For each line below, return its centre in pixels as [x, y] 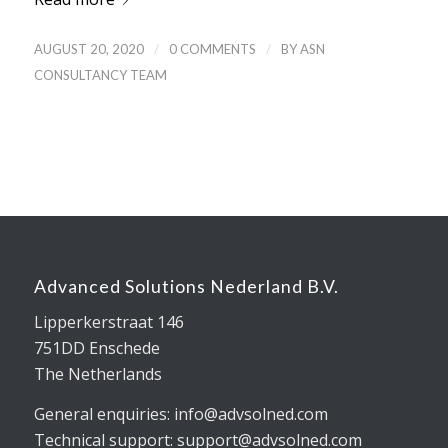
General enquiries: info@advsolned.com [180, 414]
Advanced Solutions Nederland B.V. [186, 286]
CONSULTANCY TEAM [100, 74]
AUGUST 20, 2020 [88, 48]
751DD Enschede [96, 348]
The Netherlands [97, 374]
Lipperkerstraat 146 [108, 322]
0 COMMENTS [212, 48]
